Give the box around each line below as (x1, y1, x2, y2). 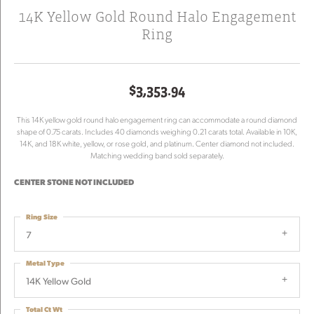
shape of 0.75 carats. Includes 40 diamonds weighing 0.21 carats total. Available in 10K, (17, 126, 297, 137)
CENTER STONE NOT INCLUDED (14, 177, 134, 187)
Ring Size (26, 212, 57, 221)
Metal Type (26, 258, 64, 267)
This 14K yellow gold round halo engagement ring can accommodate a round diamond (17, 114, 297, 125)
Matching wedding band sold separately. (90, 150, 224, 161)
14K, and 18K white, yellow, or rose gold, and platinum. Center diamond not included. (20, 138, 294, 149)
